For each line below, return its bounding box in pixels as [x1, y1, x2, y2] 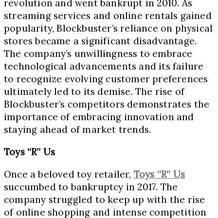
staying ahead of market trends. [4, 123, 151, 135]
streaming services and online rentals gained [4, 9, 212, 21]
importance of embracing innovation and [4, 110, 194, 123]
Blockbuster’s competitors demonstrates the [4, 98, 210, 110]
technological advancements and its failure [4, 60, 204, 72]
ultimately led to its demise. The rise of [4, 85, 185, 97]
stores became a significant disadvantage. [4, 35, 197, 47]
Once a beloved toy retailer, [4, 168, 134, 180]
